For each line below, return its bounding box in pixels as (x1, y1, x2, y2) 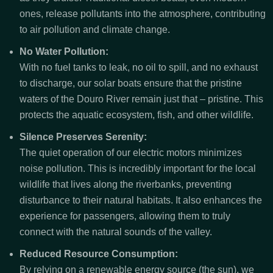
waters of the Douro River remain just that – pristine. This (19, 94, 263, 105)
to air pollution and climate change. (19, 24, 170, 35)
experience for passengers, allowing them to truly (19, 211, 230, 222)
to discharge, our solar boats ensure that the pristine (19, 78, 242, 89)
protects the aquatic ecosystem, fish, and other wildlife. (19, 110, 253, 121)
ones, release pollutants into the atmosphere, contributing (19, 9, 266, 19)
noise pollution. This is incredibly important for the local (19, 163, 256, 174)
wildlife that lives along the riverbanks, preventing (19, 179, 232, 190)
